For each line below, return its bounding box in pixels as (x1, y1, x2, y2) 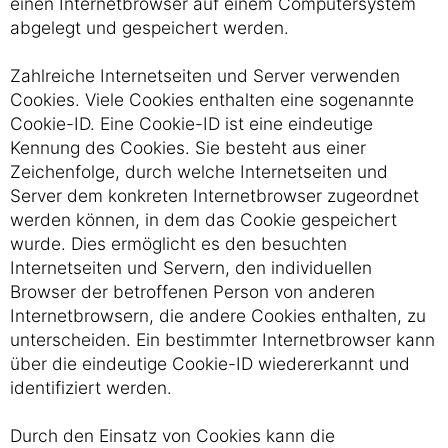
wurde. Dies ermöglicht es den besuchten (10, 233, 347, 254)
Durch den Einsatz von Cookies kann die (10, 425, 335, 446)
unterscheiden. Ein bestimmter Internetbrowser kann (10, 329, 435, 350)
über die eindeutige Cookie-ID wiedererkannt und (10, 353, 410, 374)
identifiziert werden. (10, 377, 172, 398)
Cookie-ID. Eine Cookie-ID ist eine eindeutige (10, 113, 373, 134)
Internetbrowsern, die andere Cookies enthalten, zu (10, 305, 426, 326)
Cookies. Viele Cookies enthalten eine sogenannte (10, 89, 414, 110)
